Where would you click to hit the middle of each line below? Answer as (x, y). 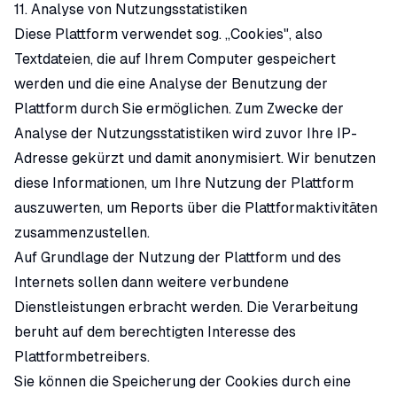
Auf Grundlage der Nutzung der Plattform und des (178, 257)
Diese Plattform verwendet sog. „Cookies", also (168, 34)
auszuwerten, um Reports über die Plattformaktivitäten (196, 208)
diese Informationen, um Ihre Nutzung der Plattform (184, 183)
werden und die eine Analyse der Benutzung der (171, 84)
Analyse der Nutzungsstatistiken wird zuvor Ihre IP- (186, 133)
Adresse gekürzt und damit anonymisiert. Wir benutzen (195, 158)
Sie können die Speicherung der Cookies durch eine (183, 381)
